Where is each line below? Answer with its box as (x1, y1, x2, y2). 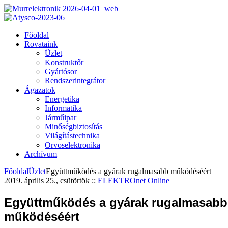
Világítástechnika (45, 131, 100, 140)
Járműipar (45, 113, 76, 122)
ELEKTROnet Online (98, 176, 169, 185)
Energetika (45, 95, 79, 103)
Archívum (24, 150, 57, 158)
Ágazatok (24, 85, 55, 94)
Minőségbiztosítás (45, 122, 102, 131)
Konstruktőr (45, 58, 83, 67)
